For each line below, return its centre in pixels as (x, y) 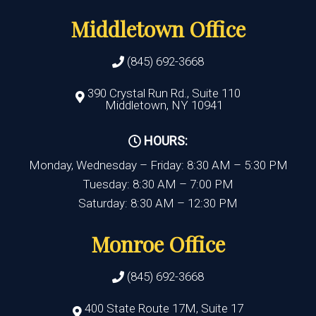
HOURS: (164, 140)
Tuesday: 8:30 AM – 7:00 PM (158, 184)
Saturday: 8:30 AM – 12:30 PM (158, 203)
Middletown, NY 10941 (164, 105)
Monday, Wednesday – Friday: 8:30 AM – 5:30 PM (158, 165)
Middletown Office (158, 29)
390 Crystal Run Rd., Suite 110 (164, 93)
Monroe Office (158, 244)
